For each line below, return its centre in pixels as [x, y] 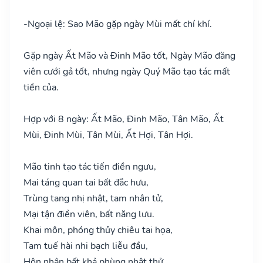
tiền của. [41, 87]
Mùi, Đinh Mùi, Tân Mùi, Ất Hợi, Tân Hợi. [108, 135]
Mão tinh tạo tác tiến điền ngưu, [90, 166]
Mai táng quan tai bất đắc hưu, [86, 182]
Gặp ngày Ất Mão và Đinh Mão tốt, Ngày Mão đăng [129, 55]
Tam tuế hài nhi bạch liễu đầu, [86, 246]
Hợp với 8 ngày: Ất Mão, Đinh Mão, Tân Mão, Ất [124, 119]
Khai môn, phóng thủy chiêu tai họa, [98, 230]
